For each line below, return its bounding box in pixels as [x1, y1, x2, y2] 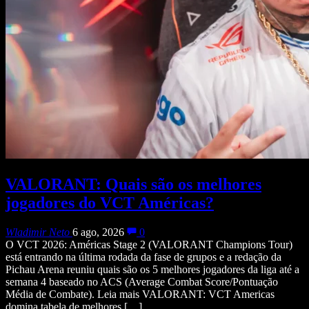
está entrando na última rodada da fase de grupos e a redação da [6, 251, 281, 263]
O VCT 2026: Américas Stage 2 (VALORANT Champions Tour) [6, 239, 292, 251]
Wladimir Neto [6, 226, 70, 239]
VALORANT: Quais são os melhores [6, 175, 261, 194]
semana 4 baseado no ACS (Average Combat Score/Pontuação [6, 276, 278, 288]
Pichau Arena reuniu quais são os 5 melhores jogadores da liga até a [6, 263, 299, 276]
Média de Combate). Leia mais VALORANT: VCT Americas [6, 288, 275, 301]
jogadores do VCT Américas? [6, 194, 214, 212]
